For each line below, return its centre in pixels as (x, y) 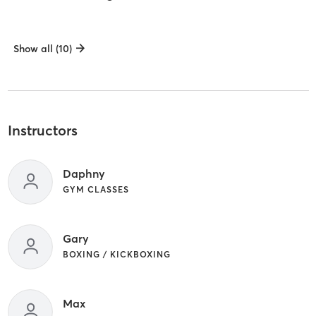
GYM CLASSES (96, 189)
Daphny (84, 173)
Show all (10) (42, 49)
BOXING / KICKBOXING (116, 254)
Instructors (42, 130)
